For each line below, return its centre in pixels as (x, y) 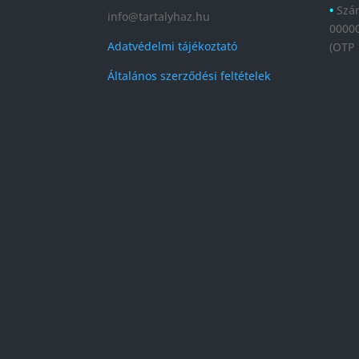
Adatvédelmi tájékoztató (173, 46)
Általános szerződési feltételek (190, 76)
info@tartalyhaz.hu (159, 17)
